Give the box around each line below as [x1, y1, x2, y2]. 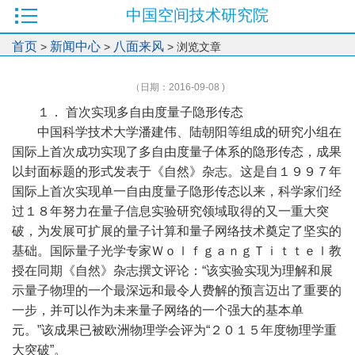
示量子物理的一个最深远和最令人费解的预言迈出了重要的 [12, 284, 342, 297]
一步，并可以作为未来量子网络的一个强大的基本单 [12, 303, 303, 317]
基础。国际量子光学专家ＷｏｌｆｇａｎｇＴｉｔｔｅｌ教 [12, 244, 342, 258]
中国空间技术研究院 [126, 6, 269, 24]
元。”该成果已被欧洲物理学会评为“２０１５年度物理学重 [12, 323, 337, 337]
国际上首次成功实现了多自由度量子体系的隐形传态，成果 [12, 145, 342, 158]
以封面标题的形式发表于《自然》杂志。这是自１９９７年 [12, 165, 342, 178]
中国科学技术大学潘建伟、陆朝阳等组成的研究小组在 [37, 125, 342, 139]
